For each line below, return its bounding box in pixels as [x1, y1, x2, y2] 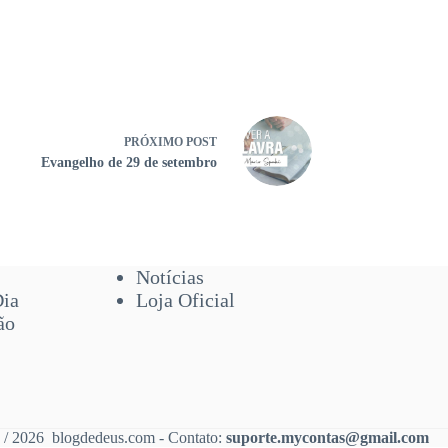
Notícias [135, 266, 204, 288]
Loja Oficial [135, 289, 235, 311]
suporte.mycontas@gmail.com [226, 429, 430, 446]
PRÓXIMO [124, 134, 186, 149]
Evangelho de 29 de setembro [41, 154, 217, 170]
